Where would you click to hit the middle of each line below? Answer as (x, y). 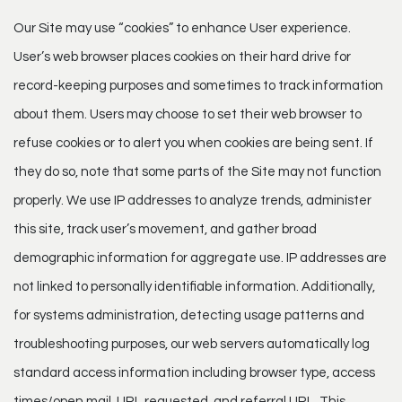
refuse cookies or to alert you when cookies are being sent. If (193, 143)
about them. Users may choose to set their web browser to (188, 114)
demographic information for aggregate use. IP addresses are (200, 258)
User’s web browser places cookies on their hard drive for (182, 57)
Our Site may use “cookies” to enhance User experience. (182, 28)
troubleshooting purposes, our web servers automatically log (192, 344)
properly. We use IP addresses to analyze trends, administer (192, 200)
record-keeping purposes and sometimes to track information (198, 85)
